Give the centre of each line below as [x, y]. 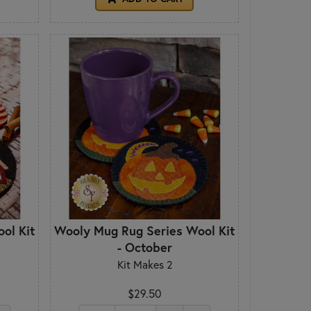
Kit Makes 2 [144, 265]
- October [144, 247]
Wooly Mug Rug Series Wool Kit [144, 231]
